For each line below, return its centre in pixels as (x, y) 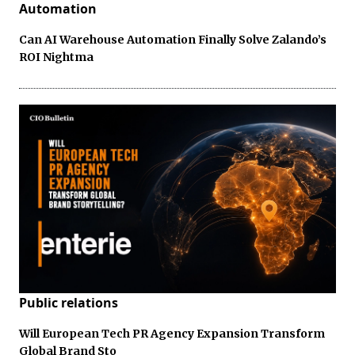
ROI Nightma (56, 57)
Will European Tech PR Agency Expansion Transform (172, 333)
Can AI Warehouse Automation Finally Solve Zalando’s (173, 40)
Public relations (69, 302)
